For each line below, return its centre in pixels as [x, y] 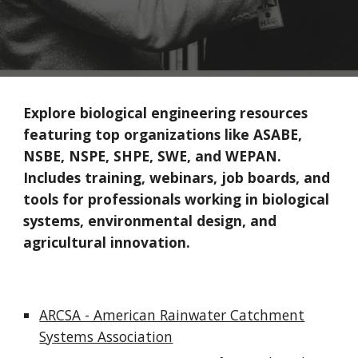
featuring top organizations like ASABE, [163, 134]
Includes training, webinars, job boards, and [177, 177]
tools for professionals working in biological [177, 199]
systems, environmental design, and [150, 221]
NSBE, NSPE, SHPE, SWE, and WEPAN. [153, 156]
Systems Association [106, 336]
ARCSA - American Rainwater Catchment [172, 315]
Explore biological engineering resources [166, 113]
